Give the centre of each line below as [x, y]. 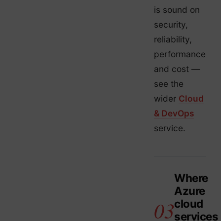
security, [171, 24]
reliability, [173, 39]
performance [180, 54]
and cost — [177, 69]
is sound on [177, 10]
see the [169, 84]
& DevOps [174, 113]
